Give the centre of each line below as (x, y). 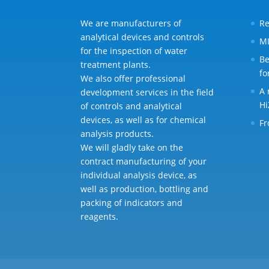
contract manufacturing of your (144, 161)
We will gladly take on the (132, 147)
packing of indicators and (132, 202)
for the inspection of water (134, 50)
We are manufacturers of (131, 23)
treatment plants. (116, 64)
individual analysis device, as (139, 175)
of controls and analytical (131, 106)
